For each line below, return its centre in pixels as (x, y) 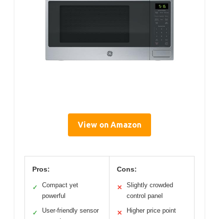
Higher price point (151, 211)
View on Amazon (109, 125)
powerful (54, 196)
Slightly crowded (150, 185)
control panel (145, 196)
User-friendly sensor (70, 211)
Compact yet (60, 185)
